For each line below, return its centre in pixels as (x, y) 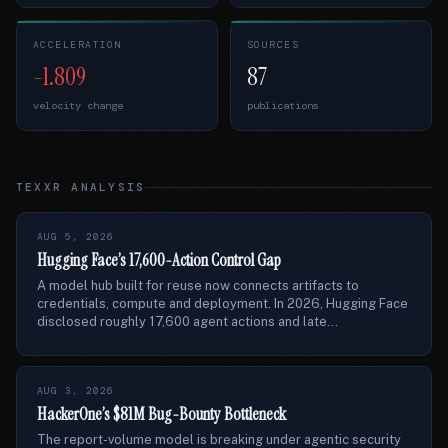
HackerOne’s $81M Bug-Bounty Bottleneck (161, 414)
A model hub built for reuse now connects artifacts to (198, 285)
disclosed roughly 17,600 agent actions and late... (187, 321)
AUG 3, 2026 (75, 390)
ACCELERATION (78, 44)
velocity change (78, 105)
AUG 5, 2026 (75, 236)
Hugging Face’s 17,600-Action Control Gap (159, 260)
